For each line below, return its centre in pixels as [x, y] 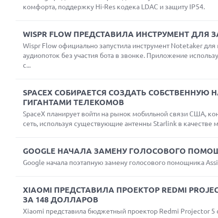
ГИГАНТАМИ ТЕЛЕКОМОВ [73, 102]
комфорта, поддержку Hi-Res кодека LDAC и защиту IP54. [114, 7]
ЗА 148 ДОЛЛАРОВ [61, 200]
